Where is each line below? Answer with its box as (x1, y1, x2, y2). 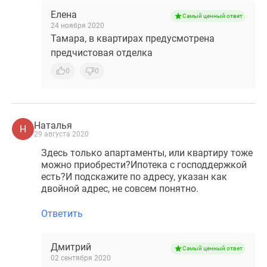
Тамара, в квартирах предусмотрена (51, 33, 215, 44)
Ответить (41, 208, 83, 219)
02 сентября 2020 (51, 254, 111, 262)
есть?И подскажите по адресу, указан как (41, 171, 227, 182)
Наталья (34, 119, 72, 131)
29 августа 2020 (34, 129, 89, 138)
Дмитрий (51, 241, 91, 253)
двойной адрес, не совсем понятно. (41, 183, 198, 194)
